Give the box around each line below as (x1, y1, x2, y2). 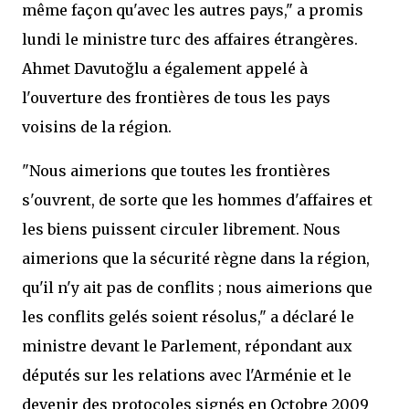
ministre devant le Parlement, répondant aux (22, 337, 352, 355)
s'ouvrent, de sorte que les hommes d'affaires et (22, 191, 372, 209)
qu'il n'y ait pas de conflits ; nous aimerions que (22, 278, 372, 297)
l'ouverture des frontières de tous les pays (22, 89, 330, 107)
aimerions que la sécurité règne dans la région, (22, 249, 370, 267)
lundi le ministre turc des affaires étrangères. (22, 30, 358, 48)
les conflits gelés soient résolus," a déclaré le (22, 308, 354, 326)
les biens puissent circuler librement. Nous (22, 220, 341, 238)
